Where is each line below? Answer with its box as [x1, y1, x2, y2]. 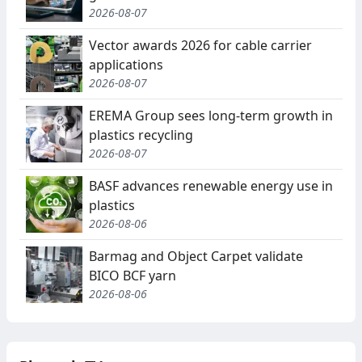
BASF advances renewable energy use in [89, 177, 333, 196]
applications [89, 56, 163, 74]
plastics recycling [89, 126, 193, 145]
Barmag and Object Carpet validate [89, 247, 303, 266]
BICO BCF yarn [89, 267, 176, 285]
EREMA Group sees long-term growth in [89, 107, 333, 125]
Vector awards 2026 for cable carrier [89, 36, 312, 55]
